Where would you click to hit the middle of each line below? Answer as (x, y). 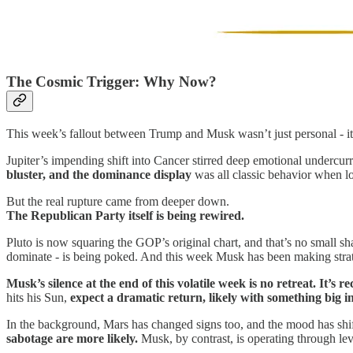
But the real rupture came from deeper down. (118, 201)
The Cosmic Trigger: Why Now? (111, 82)
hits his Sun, (38, 297)
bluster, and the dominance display (100, 174)
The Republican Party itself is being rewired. (125, 215)
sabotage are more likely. (72, 338)
